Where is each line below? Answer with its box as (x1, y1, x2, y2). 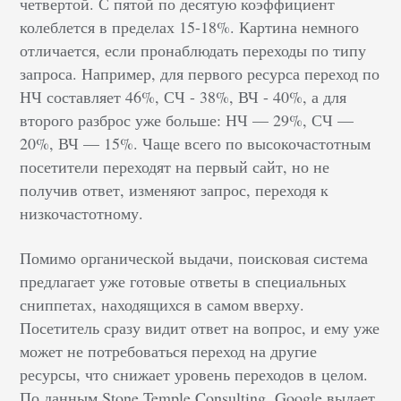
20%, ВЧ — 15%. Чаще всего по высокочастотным (20, 132, 371, 155)
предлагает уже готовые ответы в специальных (20, 270, 347, 293)
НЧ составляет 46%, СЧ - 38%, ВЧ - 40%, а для (20, 86, 347, 108)
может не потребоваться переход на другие (20, 340, 318, 363)
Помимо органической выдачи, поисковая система (20, 247, 369, 269)
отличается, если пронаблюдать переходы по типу (20, 39, 367, 62)
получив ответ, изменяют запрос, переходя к (20, 179, 329, 201)
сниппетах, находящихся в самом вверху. (20, 294, 305, 316)
